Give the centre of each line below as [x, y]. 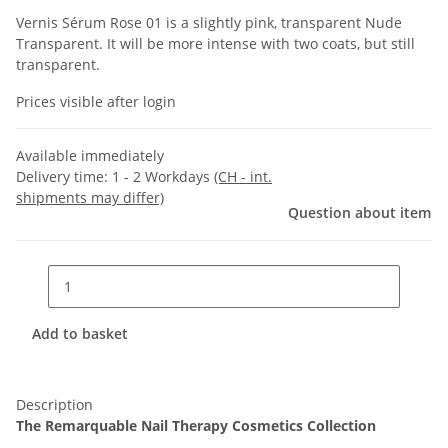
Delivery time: [64, 177]
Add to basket [82, 334]
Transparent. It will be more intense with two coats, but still [215, 44]
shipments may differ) [90, 198]
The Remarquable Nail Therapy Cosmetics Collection [196, 426]
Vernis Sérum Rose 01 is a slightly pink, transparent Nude [209, 23]
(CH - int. [243, 177]
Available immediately [90, 156]
